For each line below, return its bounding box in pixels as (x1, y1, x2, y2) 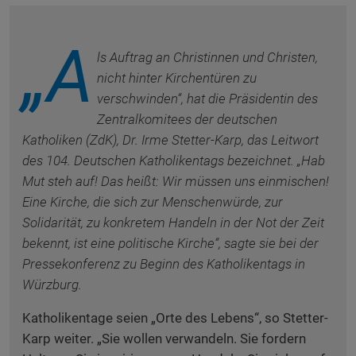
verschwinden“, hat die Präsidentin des (97, 91, 318, 106)
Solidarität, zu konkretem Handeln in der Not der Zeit (22, 215, 324, 230)
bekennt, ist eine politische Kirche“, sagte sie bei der (22, 235, 319, 251)
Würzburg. (22, 277, 82, 292)
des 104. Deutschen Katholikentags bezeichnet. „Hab (22, 153, 325, 168)
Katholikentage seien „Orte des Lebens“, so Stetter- (22, 310, 328, 326)
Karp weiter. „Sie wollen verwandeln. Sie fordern (22, 331, 306, 346)
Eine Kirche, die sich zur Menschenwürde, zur (22, 194, 283, 210)
